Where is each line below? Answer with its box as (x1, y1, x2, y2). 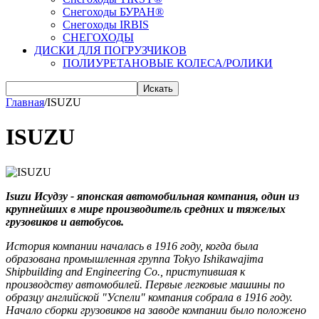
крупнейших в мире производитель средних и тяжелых (6, 202, 286, 215)
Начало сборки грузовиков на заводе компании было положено (6, 303, 306, 316)
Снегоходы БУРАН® (63, 6, 164, 18)
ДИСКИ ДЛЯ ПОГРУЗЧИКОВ (34, 44, 187, 56)
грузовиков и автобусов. (6, 215, 124, 228)
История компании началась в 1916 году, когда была (6, 239, 258, 252)
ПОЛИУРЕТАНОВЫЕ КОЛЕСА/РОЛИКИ (63, 57, 273, 69)
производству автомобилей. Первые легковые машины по (6, 278, 285, 291)
